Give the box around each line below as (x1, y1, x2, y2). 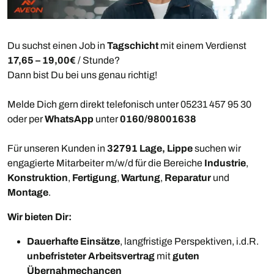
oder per (7, 114, 45, 125)
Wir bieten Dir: (7, 212, 72, 223)
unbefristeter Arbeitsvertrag (27, 251, 155, 262)
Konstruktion (7, 172, 68, 183)
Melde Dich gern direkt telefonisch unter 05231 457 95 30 (7, 99, 251, 110)
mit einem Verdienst (160, 40, 246, 51)
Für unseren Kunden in (7, 143, 107, 154)
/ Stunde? (76, 55, 120, 66)
